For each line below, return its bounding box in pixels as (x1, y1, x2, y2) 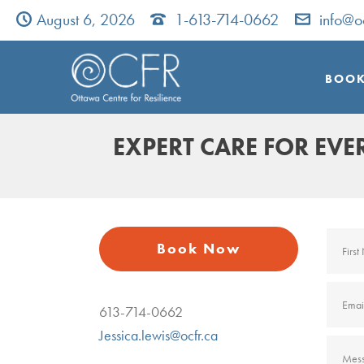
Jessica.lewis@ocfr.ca (99, 326, 218, 344)
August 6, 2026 (37, 9, 135, 30)
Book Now (157, 239, 240, 258)
